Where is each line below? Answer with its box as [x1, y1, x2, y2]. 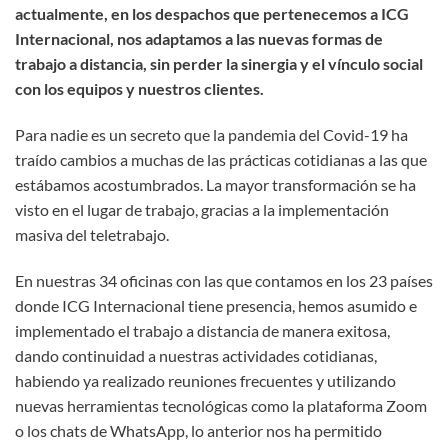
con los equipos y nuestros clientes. [15, 79, 264, 98]
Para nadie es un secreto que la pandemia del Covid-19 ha [15, 124, 408, 144]
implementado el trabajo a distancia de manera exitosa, [15, 320, 390, 340]
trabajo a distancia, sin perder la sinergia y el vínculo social [15, 54, 423, 73]
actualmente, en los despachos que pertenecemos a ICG [15, 4, 409, 23]
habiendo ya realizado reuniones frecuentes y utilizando [15, 370, 396, 390]
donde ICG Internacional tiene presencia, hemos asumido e [15, 295, 417, 315]
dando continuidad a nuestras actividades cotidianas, [15, 345, 377, 365]
